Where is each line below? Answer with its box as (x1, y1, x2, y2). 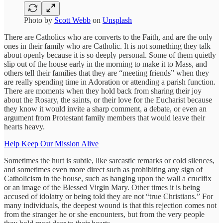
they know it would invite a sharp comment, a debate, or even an (4, 105, 207, 113)
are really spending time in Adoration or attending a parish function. (4, 78, 216, 86)
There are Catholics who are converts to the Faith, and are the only (4, 33, 213, 41)
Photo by (24, 16, 54, 24)
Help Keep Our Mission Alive (4, 139, 99, 148)
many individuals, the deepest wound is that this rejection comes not (4, 201, 217, 210)
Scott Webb (54, 16, 91, 24)
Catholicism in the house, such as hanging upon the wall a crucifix (4, 174, 212, 183)
